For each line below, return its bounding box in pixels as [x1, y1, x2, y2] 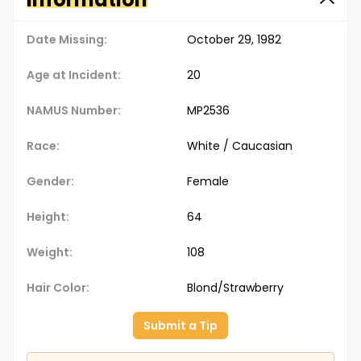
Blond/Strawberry [187, 280, 284, 297]
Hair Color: [27, 280, 89, 297]
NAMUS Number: [27, 102, 121, 119]
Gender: [27, 173, 74, 190]
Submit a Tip [143, 317, 218, 334]
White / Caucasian [187, 138, 293, 155]
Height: [27, 209, 69, 226]
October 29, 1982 [187, 31, 281, 48]
